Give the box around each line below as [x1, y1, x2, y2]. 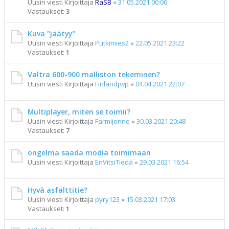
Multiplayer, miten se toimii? [28, 107, 130, 117]
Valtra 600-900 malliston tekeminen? [28, 70, 160, 79]
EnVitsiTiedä [95, 157, 133, 167]
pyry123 [95, 195, 120, 204]
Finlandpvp [95, 79, 129, 88]
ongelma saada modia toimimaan [28, 148, 151, 157]
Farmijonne [95, 117, 130, 126]
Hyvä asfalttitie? [28, 185, 87, 195]
